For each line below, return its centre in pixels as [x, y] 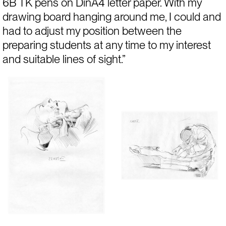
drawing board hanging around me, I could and [111, 17]
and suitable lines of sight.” [64, 59]
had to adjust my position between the [92, 31]
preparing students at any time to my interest [106, 45]
